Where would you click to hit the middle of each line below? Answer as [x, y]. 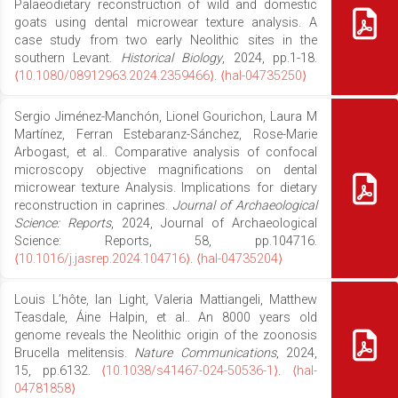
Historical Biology [171, 58]
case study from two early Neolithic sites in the [166, 40]
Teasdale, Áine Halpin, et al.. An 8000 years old [166, 317]
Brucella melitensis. [74, 353]
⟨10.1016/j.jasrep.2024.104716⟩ [102, 259]
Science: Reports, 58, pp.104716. [166, 241]
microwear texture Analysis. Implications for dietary [166, 187]
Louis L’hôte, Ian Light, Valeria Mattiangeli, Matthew [166, 299]
